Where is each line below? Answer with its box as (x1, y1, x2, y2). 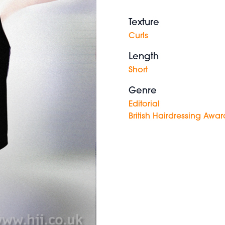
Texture (129, 18, 159, 28)
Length (129, 52, 159, 62)
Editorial (129, 100, 160, 108)
